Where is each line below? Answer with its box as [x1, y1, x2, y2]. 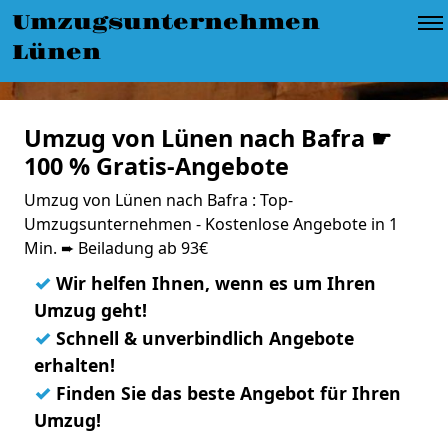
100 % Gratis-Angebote [24, 150, 289, 182]
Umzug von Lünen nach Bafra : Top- [24, 189, 293, 211]
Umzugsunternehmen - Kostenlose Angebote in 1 [24, 213, 398, 235]
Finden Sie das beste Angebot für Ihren [51, 381, 401, 405]
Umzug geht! [34, 298, 147, 322]
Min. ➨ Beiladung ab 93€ [24, 237, 208, 259]
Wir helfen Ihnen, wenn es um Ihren [51, 271, 376, 295]
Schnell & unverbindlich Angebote [51, 326, 354, 350]
